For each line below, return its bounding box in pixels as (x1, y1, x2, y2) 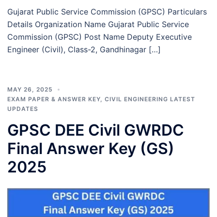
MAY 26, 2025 (7, 85, 53, 93)
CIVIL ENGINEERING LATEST (105, 95, 195, 103)
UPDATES (7, 105, 38, 112)
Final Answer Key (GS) (7, 139, 174, 158)
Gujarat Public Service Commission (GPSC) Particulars (7, 6, 207, 16)
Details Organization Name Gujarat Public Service (7, 19, 189, 29)
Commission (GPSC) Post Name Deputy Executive (7, 31, 192, 42)
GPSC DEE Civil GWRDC (7, 120, 184, 139)
